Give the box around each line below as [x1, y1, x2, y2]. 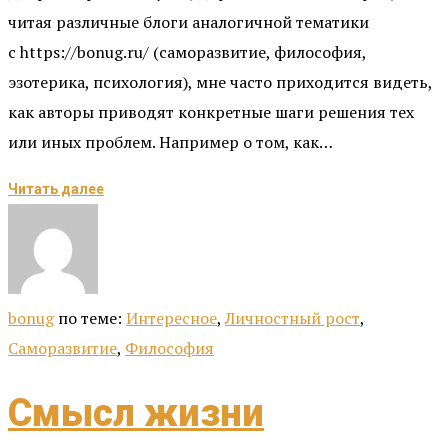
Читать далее [8, 180, 104, 197]
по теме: [58, 306, 126, 329]
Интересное [126, 306, 217, 329]
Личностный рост [225, 306, 360, 329]
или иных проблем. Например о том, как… [8, 130, 333, 153]
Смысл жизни [8, 391, 264, 436]
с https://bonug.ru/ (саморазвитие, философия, [8, 40, 366, 63]
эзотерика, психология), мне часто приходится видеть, [8, 70, 432, 93]
